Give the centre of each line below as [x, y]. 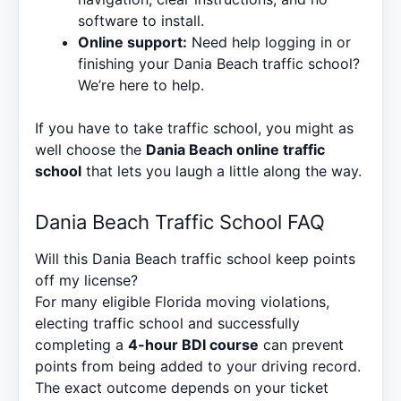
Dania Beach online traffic [235, 149]
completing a [81, 344]
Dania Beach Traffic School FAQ [180, 222]
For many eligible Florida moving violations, [182, 301]
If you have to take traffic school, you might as [194, 128]
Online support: [132, 42]
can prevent [301, 344]
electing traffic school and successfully [167, 323]
